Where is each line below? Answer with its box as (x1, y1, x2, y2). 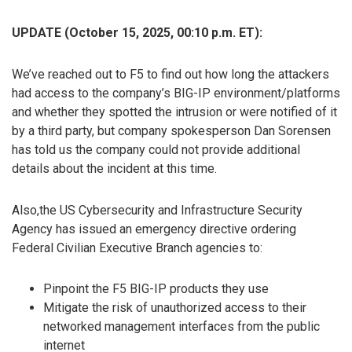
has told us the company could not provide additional (12, 141, 300, 157)
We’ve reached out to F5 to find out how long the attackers (12, 66, 329, 82)
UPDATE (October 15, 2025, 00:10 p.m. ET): (12, 24, 262, 40)
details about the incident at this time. (12, 160, 217, 176)
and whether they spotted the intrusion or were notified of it (12, 104, 337, 119)
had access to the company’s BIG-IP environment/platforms (12, 85, 340, 101)
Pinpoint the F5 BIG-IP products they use (43, 281, 269, 297)
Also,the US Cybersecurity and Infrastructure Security (12, 202, 302, 218)
